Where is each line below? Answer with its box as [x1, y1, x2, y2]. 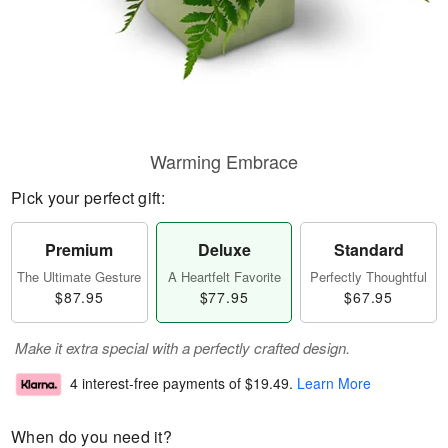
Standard [333, 238, 404, 261]
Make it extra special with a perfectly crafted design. [15, 337, 350, 358]
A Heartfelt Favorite [167, 267, 281, 286]
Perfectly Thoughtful [310, 267, 428, 286]
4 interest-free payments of [70, 373, 245, 394]
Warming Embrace [150, 148, 298, 174]
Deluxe [197, 238, 251, 261]
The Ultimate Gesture [17, 267, 142, 286]
